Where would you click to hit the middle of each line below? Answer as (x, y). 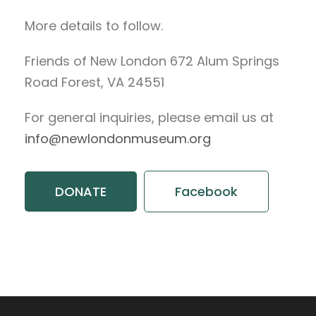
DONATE (81, 192)
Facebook (206, 192)
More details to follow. (94, 26)
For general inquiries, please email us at (149, 118)
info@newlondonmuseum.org (118, 139)
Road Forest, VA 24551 (95, 83)
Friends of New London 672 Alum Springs (152, 61)
